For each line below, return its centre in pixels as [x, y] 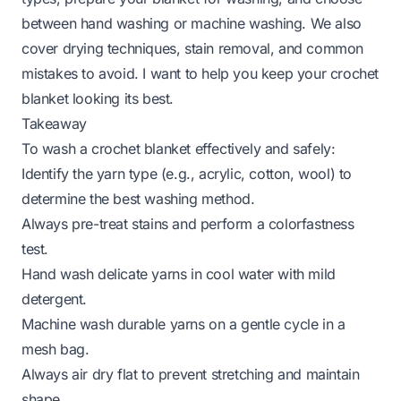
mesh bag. [55, 349]
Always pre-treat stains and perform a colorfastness [188, 223]
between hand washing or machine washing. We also [192, 23]
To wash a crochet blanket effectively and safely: [179, 148]
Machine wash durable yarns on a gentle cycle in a [183, 324]
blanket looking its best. [98, 98]
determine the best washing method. [138, 198]
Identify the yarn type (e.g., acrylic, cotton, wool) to [187, 173]
